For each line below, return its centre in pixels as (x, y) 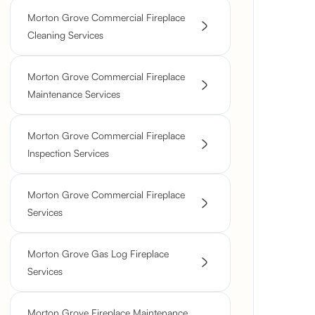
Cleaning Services (65, 35)
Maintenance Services (74, 94)
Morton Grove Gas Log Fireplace (98, 253)
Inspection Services (68, 153)
